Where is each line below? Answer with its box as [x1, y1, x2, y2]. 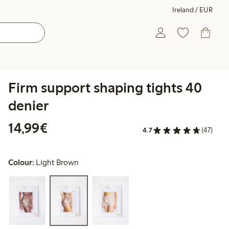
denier [8, 97, 49, 114]
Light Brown [36, 157, 79, 168]
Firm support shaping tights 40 [8, 79, 202, 96]
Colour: [8, 157, 34, 168]
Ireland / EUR [172, 6, 213, 14]
